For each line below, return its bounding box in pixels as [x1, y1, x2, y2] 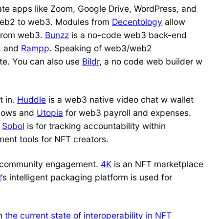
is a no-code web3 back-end [69, 30, 187, 41]
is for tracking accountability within [24, 121, 166, 131]
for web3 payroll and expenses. [63, 108, 191, 118]
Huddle [17, 94, 46, 105]
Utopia [37, 108, 63, 118]
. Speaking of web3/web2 [49, 43, 152, 54]
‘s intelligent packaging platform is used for [1, 172, 172, 183]
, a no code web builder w [99, 56, 202, 67]
